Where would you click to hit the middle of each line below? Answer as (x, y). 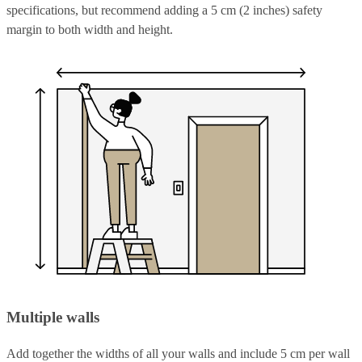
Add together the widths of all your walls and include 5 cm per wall (178, 353)
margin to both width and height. (90, 30)
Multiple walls (53, 318)
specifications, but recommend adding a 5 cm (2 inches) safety (164, 11)
